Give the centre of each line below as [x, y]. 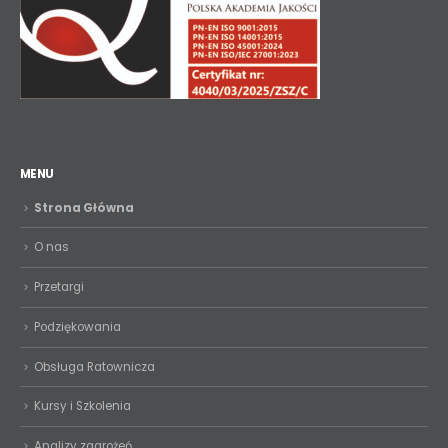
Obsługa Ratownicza [94, 366]
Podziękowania [77, 326]
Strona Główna [84, 207]
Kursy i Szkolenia [82, 406]
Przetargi [59, 287]
